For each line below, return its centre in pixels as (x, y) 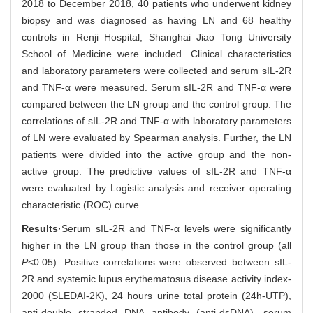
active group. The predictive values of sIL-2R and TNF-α (156, 171)
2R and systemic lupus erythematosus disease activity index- (156, 278)
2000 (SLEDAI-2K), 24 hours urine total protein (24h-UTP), (156, 295)
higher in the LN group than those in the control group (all (156, 245)
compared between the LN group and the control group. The (156, 104)
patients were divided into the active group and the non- (156, 154)
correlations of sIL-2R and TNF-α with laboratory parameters (156, 121)
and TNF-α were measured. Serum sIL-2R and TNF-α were (156, 87)
